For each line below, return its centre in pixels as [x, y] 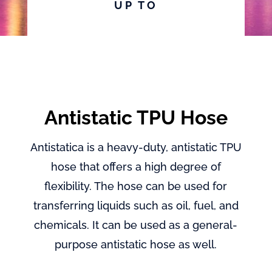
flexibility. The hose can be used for [136, 186]
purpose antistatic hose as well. [136, 244]
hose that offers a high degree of [136, 167]
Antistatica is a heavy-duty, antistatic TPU [136, 147]
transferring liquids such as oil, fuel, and [136, 206]
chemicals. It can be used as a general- [136, 225]
